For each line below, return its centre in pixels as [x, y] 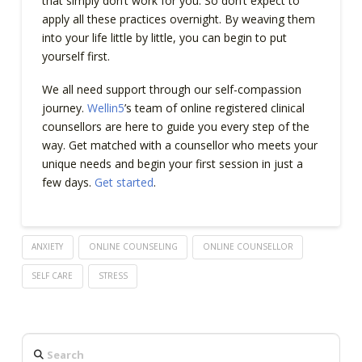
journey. [64, 108]
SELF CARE [53, 275]
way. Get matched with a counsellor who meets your [179, 145]
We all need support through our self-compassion [171, 90]
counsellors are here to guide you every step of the [175, 127]
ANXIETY [48, 246]
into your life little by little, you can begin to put [164, 37]
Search [38, 342]
